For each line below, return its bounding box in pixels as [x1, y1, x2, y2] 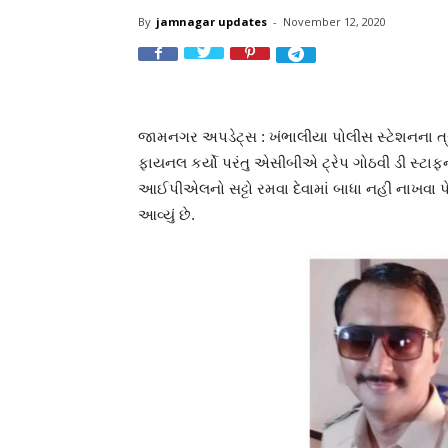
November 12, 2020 [283, 14, 386, 29]
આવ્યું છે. [138, 206, 195, 223]
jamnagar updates [156, 14, 267, 29]
